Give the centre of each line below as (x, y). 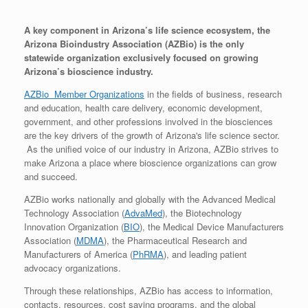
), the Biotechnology (202, 212)
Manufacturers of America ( (78, 254)
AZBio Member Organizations (84, 93)
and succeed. (51, 176)
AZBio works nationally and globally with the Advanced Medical (150, 199)
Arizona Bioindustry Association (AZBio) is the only (134, 43)
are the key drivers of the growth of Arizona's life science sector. (152, 135)
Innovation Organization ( (74, 226)
